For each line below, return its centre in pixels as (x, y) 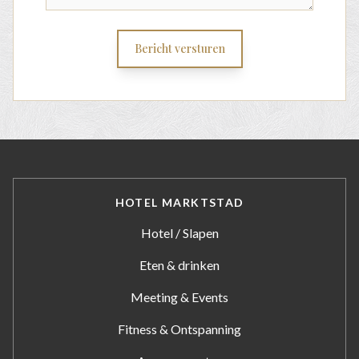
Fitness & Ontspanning (179, 329)
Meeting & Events (179, 297)
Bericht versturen (179, 49)
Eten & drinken (179, 265)
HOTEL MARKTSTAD (179, 203)
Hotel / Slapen (179, 233)
